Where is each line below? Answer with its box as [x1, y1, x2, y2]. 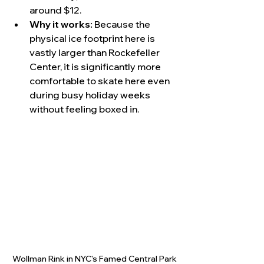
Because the [93, 18, 152, 31]
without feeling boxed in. [29, 103, 139, 115]
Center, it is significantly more [29, 61, 163, 73]
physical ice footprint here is [29, 32, 157, 45]
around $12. [29, 4, 81, 16]
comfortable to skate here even [29, 75, 171, 87]
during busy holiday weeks [29, 89, 152, 101]
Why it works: [29, 18, 93, 31]
